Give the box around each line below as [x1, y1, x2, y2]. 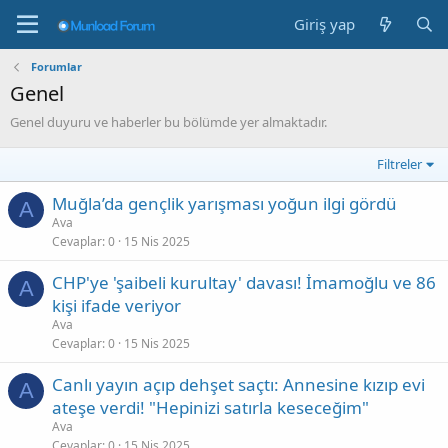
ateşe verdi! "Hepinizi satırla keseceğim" [52, 396, 369, 419]
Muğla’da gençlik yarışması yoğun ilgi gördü [52, 192, 397, 215]
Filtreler [377, 155, 423, 173]
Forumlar [30, 59, 82, 74]
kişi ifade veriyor [52, 294, 181, 317]
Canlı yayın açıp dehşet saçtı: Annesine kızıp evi [52, 373, 425, 396]
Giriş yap [294, 14, 356, 34]
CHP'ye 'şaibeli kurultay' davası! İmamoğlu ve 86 [52, 271, 436, 294]
